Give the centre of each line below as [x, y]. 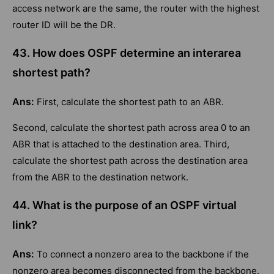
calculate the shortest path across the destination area [130, 161]
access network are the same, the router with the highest [136, 9]
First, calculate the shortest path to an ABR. [130, 102]
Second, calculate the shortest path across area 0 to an [131, 128]
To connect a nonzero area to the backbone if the [143, 254]
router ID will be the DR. [64, 25]
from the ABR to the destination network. [100, 177]
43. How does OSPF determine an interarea [127, 53]
